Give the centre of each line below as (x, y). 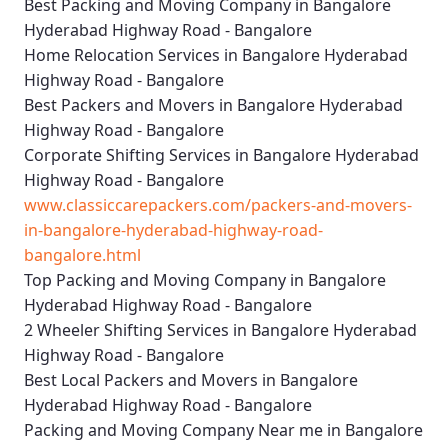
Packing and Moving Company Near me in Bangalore (223, 430)
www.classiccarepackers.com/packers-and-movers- (218, 205)
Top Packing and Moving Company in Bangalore (205, 280)
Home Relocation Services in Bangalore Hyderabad (216, 55)
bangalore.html (82, 255)
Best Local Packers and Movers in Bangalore (191, 380)
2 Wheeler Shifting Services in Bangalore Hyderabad (220, 330)
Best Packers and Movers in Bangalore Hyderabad (213, 105)
